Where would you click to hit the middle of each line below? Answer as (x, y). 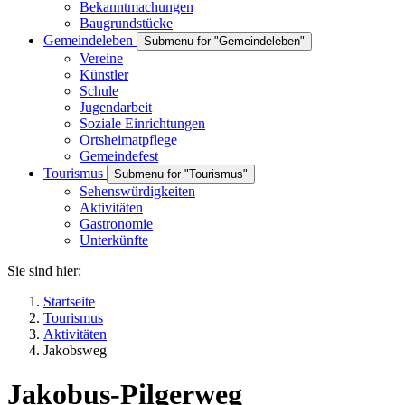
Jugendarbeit (116, 107)
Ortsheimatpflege (128, 140)
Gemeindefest (119, 156)
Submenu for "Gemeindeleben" (224, 41)
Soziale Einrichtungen (142, 123)
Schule (99, 91)
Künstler (104, 75)
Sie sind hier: (44, 271)
